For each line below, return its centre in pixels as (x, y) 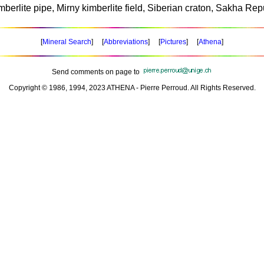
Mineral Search (67, 42)
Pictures (173, 42)
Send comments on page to (96, 72)
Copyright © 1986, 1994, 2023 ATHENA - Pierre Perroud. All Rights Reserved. (132, 88)
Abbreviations (126, 42)
